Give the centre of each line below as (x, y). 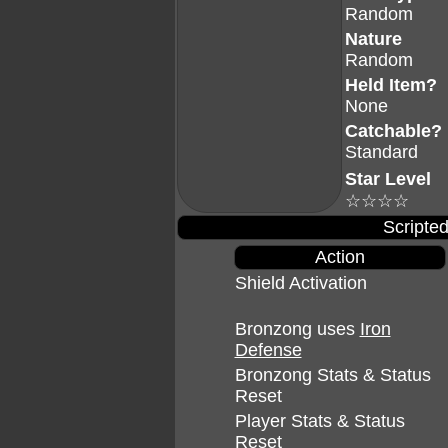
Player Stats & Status (319, 421)
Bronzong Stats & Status (332, 375)
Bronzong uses (297, 329)
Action (339, 257)
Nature (373, 39)
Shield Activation (300, 283)
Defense (268, 350)
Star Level (388, 179)
